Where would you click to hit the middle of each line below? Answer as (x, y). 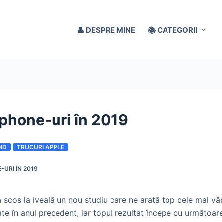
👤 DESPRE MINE (106, 30)
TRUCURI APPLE (41, 147)
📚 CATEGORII (173, 30)
